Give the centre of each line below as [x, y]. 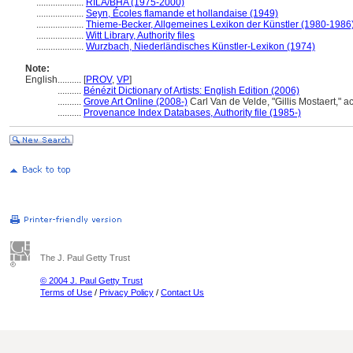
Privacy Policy [126, 292]
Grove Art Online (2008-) [136, 102]
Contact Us [182, 292]
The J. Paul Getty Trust [85, 258]
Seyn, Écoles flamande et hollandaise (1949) [182, 13]
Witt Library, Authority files [140, 35]
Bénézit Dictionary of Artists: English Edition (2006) [191, 91]
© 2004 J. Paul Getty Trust [91, 281]
